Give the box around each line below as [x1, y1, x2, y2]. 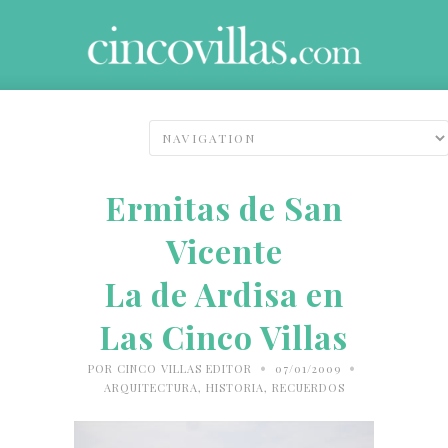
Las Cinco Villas [100, 314, 348, 358]
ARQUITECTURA [103, 379, 198, 395]
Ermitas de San [105, 185, 343, 229]
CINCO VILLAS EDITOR [117, 360, 252, 376]
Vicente [165, 228, 283, 272]
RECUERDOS [271, 379, 345, 395]
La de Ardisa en [104, 271, 344, 315]
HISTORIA [205, 379, 264, 395]
